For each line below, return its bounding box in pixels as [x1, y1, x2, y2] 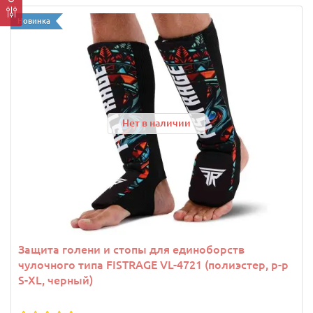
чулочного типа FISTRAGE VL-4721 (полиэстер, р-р [18, 258, 289, 271]
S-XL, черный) [18, 273, 93, 286]
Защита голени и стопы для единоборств [18, 242, 245, 256]
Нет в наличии [122, 117, 191, 129]
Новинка [17, 16, 50, 25]
